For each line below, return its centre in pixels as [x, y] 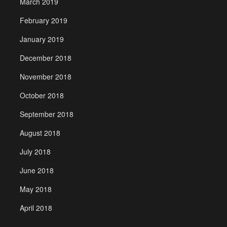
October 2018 [42, 95]
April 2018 [36, 207]
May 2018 [35, 189]
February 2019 [43, 20]
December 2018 [45, 58]
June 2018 [36, 170]
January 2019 [42, 39]
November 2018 [45, 76]
